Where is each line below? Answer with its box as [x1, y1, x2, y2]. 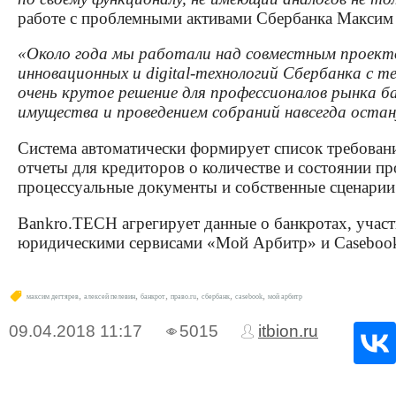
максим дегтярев [27, 292, 79, 301]
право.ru [171, 292, 196, 301]
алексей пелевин [84, 292, 135, 301]
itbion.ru [258, 321, 318, 340]
